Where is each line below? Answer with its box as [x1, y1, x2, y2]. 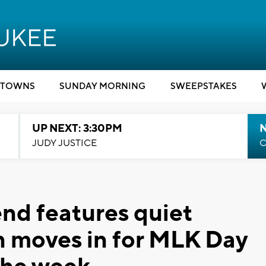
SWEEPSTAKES [170, 81, 237, 92]
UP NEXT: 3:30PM [31, 122, 122, 135]
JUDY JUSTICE [31, 137, 97, 149]
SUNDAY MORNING [59, 81, 145, 92]
